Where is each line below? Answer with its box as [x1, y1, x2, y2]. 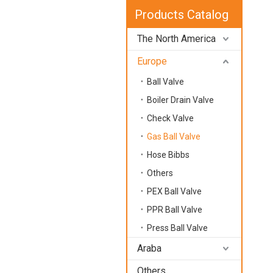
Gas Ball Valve [147, 132, 201, 141]
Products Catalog [135, 7, 229, 22]
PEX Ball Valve [147, 186, 202, 196]
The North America [137, 33, 216, 44]
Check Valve [147, 113, 194, 123]
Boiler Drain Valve [147, 95, 214, 105]
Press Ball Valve [147, 223, 208, 233]
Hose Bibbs [147, 150, 190, 160]
